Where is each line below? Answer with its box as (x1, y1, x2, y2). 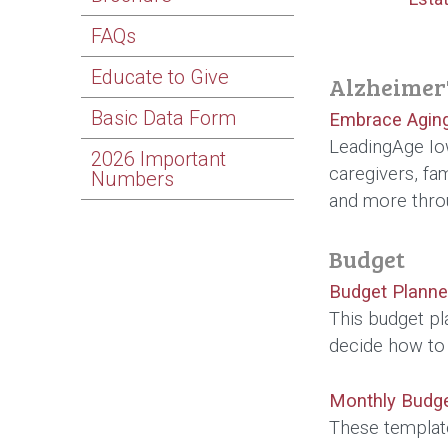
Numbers (91, 167, 175, 192)
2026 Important (91, 147, 227, 172)
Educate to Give (91, 65, 230, 90)
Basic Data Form (91, 106, 237, 131)
